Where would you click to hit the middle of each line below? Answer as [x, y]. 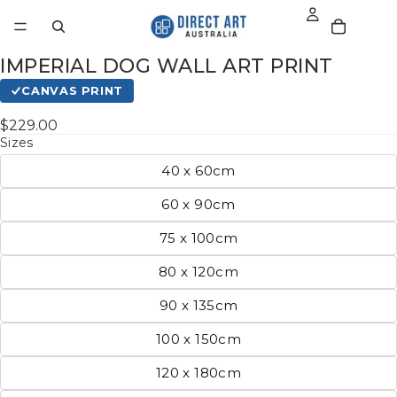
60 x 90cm [198, 204]
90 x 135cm [198, 305]
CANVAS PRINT [72, 90]
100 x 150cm [198, 339]
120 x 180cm [198, 372]
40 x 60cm [198, 170]
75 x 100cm [198, 237]
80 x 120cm [198, 271]
